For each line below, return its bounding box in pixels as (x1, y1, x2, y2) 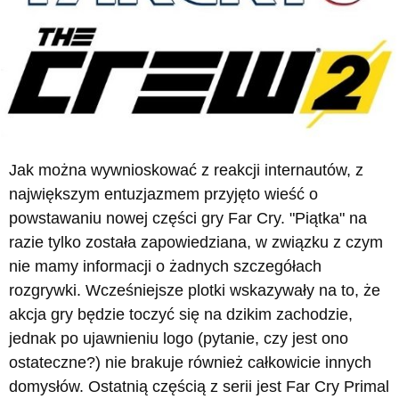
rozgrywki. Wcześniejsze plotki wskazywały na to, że (9, 281, 380, 300)
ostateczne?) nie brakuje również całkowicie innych (9, 354, 371, 372)
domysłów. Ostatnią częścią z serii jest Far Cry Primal (9, 378, 389, 396)
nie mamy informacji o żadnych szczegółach (9, 257, 322, 276)
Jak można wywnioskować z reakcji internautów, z (9, 161, 363, 180)
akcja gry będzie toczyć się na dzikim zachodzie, (9, 305, 353, 324)
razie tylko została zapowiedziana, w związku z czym (9, 233, 383, 252)
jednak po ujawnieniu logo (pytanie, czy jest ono (9, 330, 348, 348)
